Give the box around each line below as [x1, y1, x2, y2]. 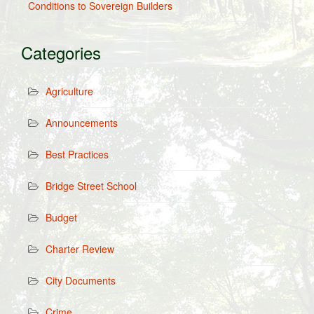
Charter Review [46, 242, 114, 256]
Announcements [46, 116, 118, 130]
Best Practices [46, 147, 109, 161]
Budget [46, 210, 77, 224]
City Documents [46, 273, 116, 287]
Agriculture [46, 84, 93, 98]
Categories [21, 40, 101, 64]
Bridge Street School [46, 179, 137, 193]
